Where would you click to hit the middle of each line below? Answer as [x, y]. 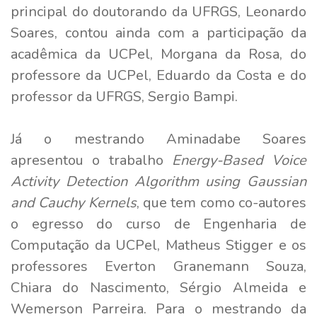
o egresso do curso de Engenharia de [158, 224]
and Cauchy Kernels [74, 202]
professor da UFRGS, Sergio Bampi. [124, 96]
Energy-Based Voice [239, 160]
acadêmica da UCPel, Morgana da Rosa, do [158, 54]
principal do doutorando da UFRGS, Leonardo [158, 11]
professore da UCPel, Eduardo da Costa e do [158, 75]
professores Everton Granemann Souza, [158, 266]
